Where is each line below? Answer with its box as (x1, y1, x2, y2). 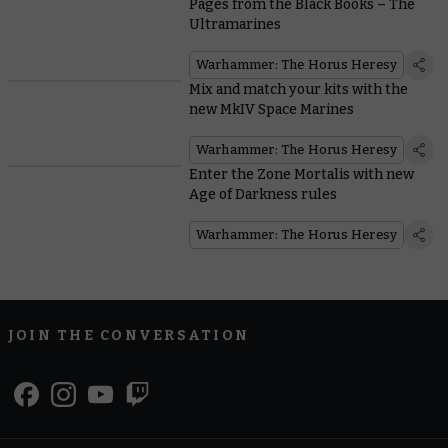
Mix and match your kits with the (188, 81, 408, 99)
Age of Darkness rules (188, 186, 337, 204)
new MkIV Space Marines (188, 101, 354, 119)
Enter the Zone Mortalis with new (188, 166, 414, 184)
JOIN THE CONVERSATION (8, 327, 250, 345)
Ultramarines (188, 16, 281, 34)
